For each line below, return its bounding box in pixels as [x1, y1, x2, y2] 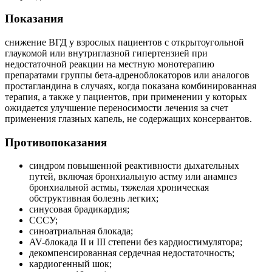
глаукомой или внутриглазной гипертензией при [5, 47, 208, 58]
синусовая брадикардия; [29, 204, 129, 215]
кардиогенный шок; [29, 259, 112, 270]
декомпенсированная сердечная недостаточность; [29, 248, 234, 259]
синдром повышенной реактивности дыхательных [29, 160, 239, 171]
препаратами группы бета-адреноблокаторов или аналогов [5, 69, 250, 80]
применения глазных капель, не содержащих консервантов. [5, 113, 252, 124]
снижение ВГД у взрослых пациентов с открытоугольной [5, 36, 244, 47]
